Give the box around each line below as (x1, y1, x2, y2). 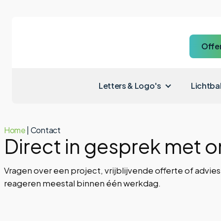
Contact (30, 125, 61, 135)
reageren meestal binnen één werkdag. (4, 178, 161, 188)
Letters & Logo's (98, 80, 161, 91)
